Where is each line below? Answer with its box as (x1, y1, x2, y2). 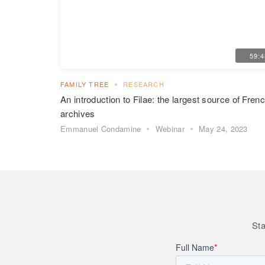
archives (60, 106, 95, 119)
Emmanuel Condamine (60, 122, 141, 134)
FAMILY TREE (60, 79, 109, 89)
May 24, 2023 (199, 122, 248, 134)
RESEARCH (123, 79, 164, 89)
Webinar (155, 122, 185, 134)
